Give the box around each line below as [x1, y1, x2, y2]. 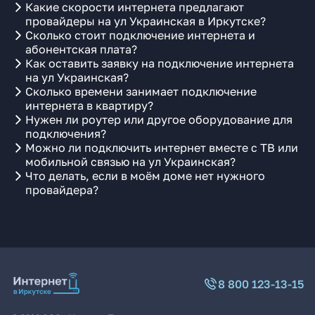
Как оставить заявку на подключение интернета [25, 56, 294, 70]
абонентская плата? [25, 42, 137, 56]
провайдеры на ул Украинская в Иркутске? [25, 14, 266, 28]
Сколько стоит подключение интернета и [25, 28, 255, 42]
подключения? [25, 127, 106, 141]
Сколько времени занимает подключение [25, 84, 257, 98]
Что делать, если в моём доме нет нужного [25, 169, 265, 183]
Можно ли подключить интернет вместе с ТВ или [25, 141, 298, 155]
